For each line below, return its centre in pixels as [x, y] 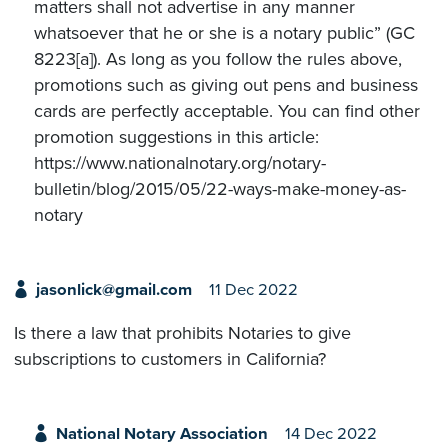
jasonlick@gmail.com [113, 290]
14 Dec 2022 [330, 433]
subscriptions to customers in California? [170, 358]
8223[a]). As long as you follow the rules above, [218, 59]
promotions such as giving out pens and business [226, 85]
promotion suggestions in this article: [176, 137]
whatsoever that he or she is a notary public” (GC [224, 33]
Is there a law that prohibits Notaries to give [182, 332]
